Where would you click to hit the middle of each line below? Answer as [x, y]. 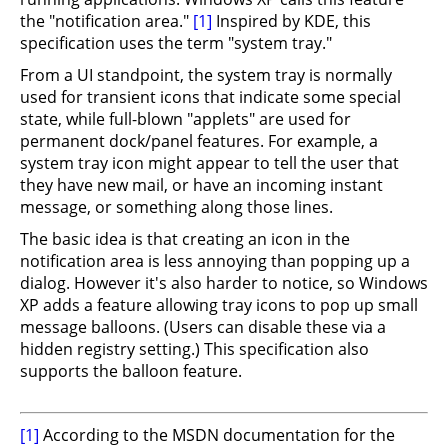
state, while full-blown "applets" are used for [185, 119]
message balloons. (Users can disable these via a [203, 327]
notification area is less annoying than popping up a [215, 261]
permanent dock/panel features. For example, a [199, 141]
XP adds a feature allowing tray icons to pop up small [219, 305]
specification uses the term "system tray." [176, 43]
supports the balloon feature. [131, 371]
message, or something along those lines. [176, 207]
